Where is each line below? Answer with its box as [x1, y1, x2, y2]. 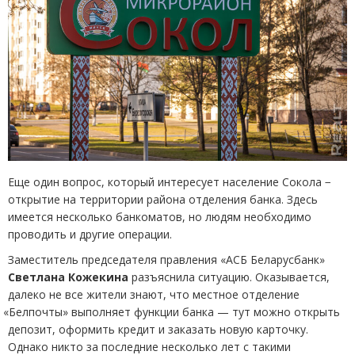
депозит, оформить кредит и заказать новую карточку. [8, 321, 308, 337]
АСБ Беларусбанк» [226, 251, 325, 267]
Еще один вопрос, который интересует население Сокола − [8, 174, 331, 189]
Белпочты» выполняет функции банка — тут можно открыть [8, 303, 340, 319]
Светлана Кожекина [8, 269, 128, 284]
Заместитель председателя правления [8, 251, 217, 267]
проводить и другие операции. [8, 226, 172, 242]
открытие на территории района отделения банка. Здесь [8, 191, 318, 207]
